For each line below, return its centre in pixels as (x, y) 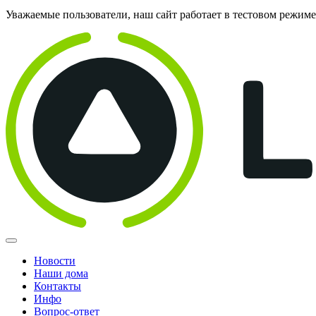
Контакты (57, 286)
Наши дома (61, 273)
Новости (55, 260)
